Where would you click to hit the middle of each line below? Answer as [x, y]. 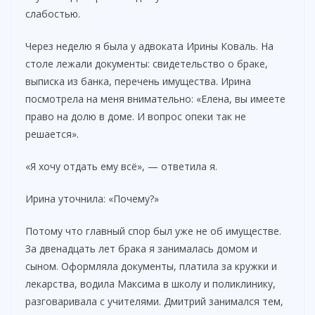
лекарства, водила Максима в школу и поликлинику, [150, 284]
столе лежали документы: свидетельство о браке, [147, 64]
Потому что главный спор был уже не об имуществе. [153, 231]
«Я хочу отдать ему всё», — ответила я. [121, 167]
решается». [52, 134]
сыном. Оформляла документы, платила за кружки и [151, 266]
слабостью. [53, 14]
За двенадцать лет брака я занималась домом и [141, 249]
